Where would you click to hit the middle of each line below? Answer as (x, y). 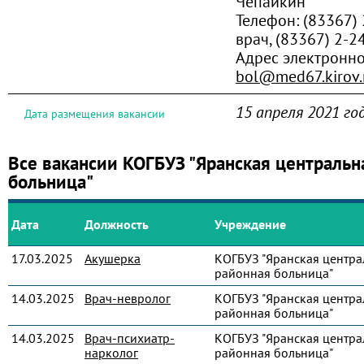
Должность (117, 224)
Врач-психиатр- (130, 338)
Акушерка (113, 258)
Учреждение (250, 224)
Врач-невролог (128, 298)
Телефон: (269, 20)
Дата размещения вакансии (95, 114)
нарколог (111, 353)
